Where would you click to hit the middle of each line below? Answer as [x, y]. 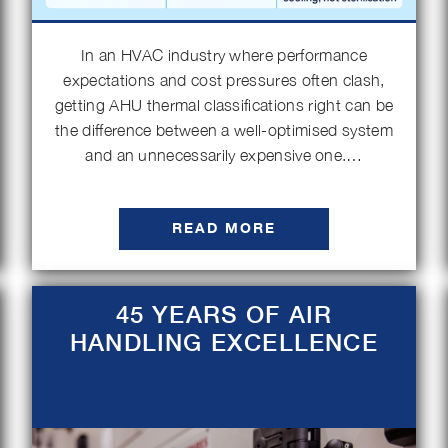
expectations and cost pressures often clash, [224, 80]
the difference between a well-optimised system [224, 130]
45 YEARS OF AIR [224, 314]
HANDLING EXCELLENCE [224, 342]
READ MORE [224, 228]
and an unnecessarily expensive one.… [224, 155]
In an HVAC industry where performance [224, 55]
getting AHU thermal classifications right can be [224, 105]
